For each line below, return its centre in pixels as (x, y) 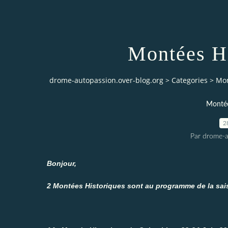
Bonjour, (62, 163)
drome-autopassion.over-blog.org (106, 80)
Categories (190, 80)
